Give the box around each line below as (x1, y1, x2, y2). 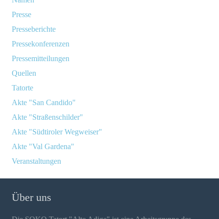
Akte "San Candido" (12, 98, 76, 107)
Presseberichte (12, 25, 56, 34)
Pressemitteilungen (12, 54, 69, 63)
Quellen (12, 69, 36, 78)
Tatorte (12, 84, 33, 92)
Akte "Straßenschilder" (12, 113, 83, 122)
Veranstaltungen (12, 157, 61, 166)
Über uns (12, 191, 51, 204)
